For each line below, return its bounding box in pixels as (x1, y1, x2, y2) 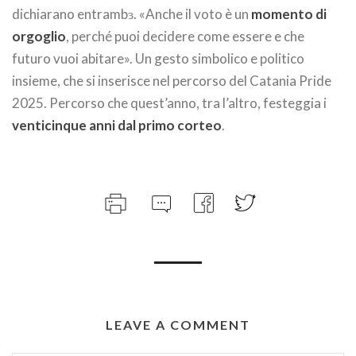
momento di (251, 6, 327, 22)
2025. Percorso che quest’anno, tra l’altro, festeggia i (12, 95, 327, 111)
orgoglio (12, 28, 66, 44)
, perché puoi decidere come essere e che (66, 28, 304, 44)
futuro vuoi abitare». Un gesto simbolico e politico (12, 50, 304, 67)
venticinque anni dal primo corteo (12, 117, 222, 133)
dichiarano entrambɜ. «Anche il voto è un (12, 6, 251, 22)
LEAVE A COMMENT (106, 317, 250, 332)
